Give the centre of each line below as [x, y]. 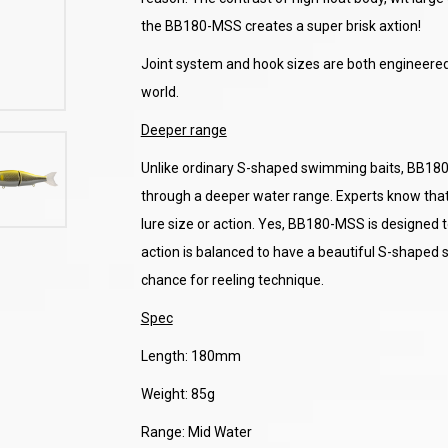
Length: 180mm [190, 356]
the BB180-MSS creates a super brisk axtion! [280, 26]
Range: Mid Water [196, 432]
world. [159, 92]
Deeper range [183, 130]
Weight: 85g [177, 394]
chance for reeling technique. [232, 280]
